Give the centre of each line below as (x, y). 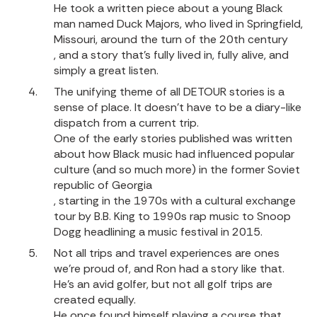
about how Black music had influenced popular (174, 154)
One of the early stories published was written (173, 138)
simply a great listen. (106, 70)
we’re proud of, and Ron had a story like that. (169, 269)
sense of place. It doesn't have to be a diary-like (178, 107)
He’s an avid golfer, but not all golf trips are (163, 284)
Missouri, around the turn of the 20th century (171, 39)
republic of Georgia (103, 185)
